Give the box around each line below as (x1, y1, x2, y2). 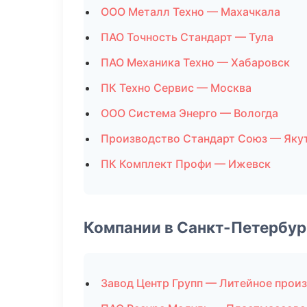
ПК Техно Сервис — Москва (101, 81, 251, 95)
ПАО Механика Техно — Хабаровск (101, 56, 290, 69)
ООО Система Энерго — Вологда (101, 106, 278, 120)
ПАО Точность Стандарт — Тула (101, 30, 273, 44)
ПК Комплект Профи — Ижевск (101, 157, 271, 171)
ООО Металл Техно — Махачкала (101, 5, 280, 19)
